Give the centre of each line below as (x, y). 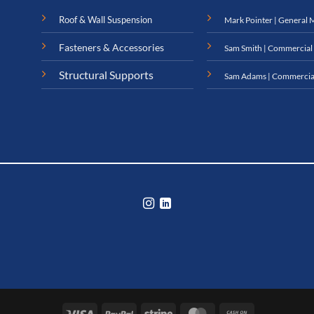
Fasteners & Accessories (111, 48)
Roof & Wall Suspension (105, 20)
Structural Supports (106, 75)
